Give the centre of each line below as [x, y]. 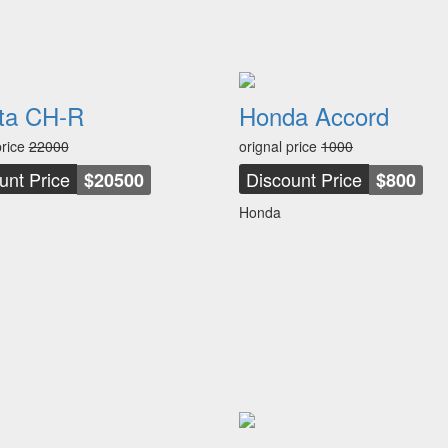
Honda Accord [314, 115]
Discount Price [304, 179]
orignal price [280, 146]
